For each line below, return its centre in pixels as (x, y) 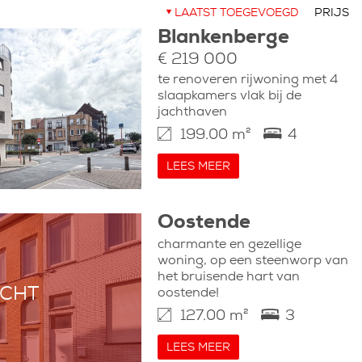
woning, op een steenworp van (253, 261)
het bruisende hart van (228, 278)
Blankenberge (223, 38)
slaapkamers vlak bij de (229, 97)
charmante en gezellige (229, 245)
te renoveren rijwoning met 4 (247, 80)
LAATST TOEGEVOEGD (236, 14)
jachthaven (192, 113)
